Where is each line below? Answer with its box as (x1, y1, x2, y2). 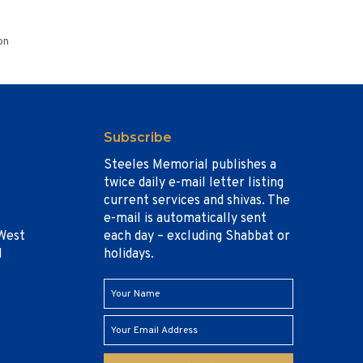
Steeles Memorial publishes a (103, 157, 276, 173)
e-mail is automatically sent (103, 211, 267, 227)
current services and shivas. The (103, 193, 290, 209)
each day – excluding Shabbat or (103, 228, 290, 245)
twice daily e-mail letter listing (103, 175, 284, 191)
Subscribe (103, 130, 172, 145)
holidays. (103, 246, 154, 263)
